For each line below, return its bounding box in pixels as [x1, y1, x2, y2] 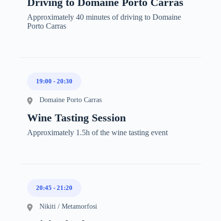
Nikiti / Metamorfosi [39, 202, 97, 210]
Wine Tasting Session [27, 111, 126, 124]
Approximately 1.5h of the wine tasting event [27, 128, 168, 137]
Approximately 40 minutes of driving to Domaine [27, 12, 181, 21]
